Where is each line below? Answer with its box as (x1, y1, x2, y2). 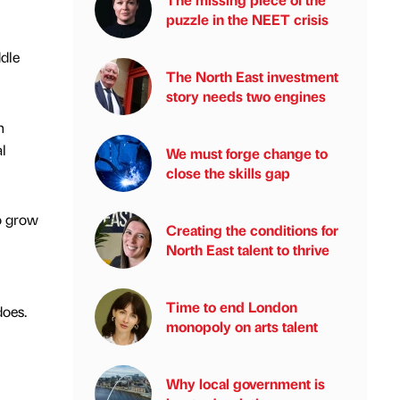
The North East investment (166, 67, 338, 86)
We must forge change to (166, 144, 328, 162)
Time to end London (166, 297, 297, 316)
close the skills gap (166, 163, 290, 182)
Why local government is (166, 374, 325, 393)
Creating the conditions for (166, 221, 338, 239)
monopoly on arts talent (166, 317, 318, 336)
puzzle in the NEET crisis (166, 10, 329, 29)
